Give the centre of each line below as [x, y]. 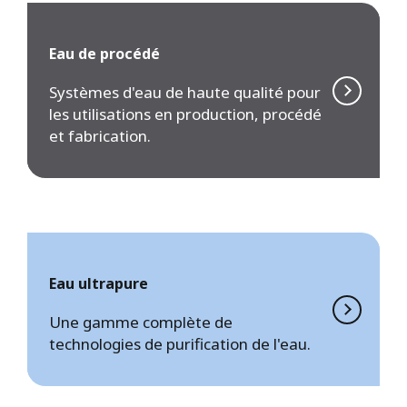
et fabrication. [100, 136]
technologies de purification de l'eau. [180, 344]
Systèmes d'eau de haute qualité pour [185, 93]
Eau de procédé [104, 54]
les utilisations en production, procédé [185, 114]
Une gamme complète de [141, 323]
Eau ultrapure [99, 284]
